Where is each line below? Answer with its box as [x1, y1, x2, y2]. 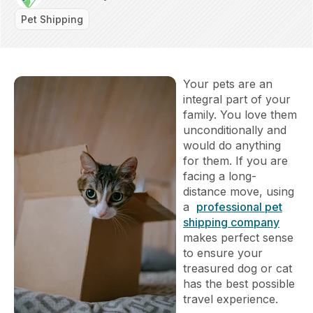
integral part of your [183, 92, 291, 106]
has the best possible [183, 276, 295, 291]
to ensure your [183, 245, 263, 260]
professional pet [196, 199, 282, 214]
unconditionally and [183, 122, 286, 137]
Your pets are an [183, 76, 272, 91]
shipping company [183, 214, 279, 229]
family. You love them [183, 107, 297, 122]
